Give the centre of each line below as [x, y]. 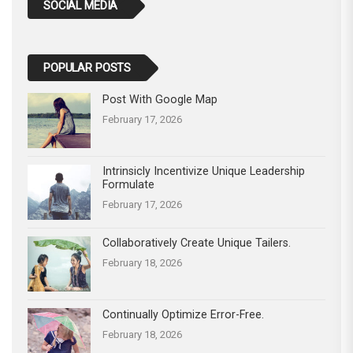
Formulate [128, 185]
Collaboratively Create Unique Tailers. [197, 243]
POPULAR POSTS [87, 68]
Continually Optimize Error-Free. [183, 315]
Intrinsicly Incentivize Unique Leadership [204, 171]
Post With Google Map [160, 100]
